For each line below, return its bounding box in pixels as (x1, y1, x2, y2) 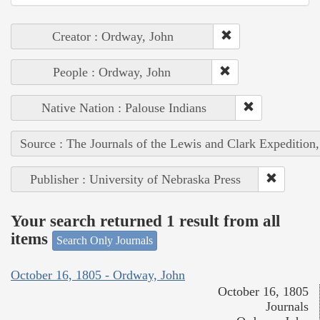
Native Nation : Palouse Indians (41, 100, 206, 115)
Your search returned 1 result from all (11, 212, 280, 231)
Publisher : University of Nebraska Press (29, 171, 241, 186)
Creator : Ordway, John (51, 29, 174, 44)
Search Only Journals (56, 234, 153, 246)
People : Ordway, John (53, 64, 171, 79)
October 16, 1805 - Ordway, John (11, 268, 185, 283)
